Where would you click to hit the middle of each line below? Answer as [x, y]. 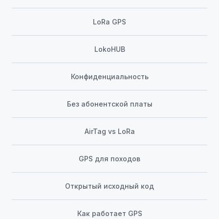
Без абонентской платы [109, 104]
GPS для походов [109, 159]
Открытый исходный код [109, 186]
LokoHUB [109, 49]
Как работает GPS [109, 214]
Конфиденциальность [109, 77]
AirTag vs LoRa [109, 131]
